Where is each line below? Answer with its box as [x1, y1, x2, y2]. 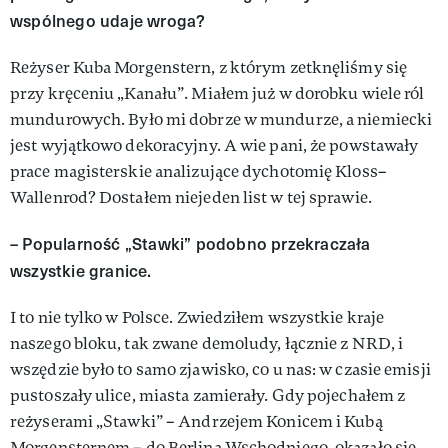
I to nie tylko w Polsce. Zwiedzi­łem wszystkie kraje [10, 306, 385, 328]
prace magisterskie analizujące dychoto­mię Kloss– [10, 160, 387, 182]
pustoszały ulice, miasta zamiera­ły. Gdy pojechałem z [10, 384, 406, 406]
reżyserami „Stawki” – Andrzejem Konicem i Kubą [10, 410, 383, 432]
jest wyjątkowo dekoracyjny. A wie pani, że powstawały [10, 134, 419, 156]
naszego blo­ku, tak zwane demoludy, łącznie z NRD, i [10, 332, 404, 354]
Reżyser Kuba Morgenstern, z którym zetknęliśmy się [10, 56, 408, 78]
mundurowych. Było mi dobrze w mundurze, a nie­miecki [10, 108, 433, 130]
